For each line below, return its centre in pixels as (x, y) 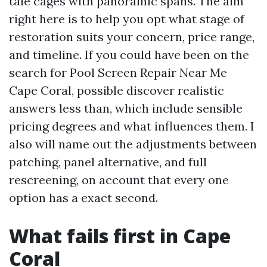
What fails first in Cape (120, 236)
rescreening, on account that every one (119, 180)
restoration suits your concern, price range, (132, 37)
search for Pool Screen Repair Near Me (118, 72)
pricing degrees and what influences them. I (132, 126)
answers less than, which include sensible (126, 108)
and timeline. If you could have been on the (129, 55)
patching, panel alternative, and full (108, 162)
